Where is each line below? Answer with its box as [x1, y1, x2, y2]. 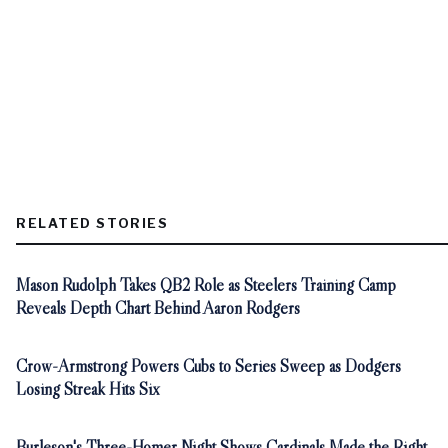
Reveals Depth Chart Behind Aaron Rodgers [16, 297, 300, 319]
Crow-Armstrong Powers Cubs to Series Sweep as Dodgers [16, 355, 401, 377]
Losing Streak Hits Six [16, 378, 160, 400]
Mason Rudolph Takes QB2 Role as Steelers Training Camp [16, 274, 396, 296]
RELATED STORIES [16, 214, 169, 231]
